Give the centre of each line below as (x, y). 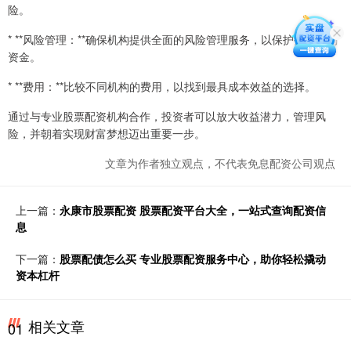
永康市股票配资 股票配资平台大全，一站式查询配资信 (193, 210)
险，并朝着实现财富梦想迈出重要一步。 (107, 133)
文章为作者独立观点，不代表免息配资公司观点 (220, 163)
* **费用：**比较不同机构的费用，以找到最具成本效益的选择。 (162, 86)
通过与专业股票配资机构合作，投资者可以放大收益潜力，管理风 (167, 116)
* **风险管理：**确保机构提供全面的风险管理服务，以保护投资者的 (173, 39)
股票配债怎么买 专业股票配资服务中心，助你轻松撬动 (193, 258)
